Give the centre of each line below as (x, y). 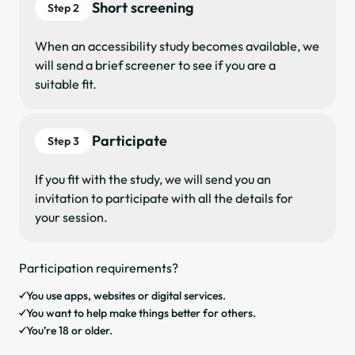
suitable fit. (66, 84)
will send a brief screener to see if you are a (155, 65)
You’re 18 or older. (69, 331)
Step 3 (63, 141)
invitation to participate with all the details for (164, 198)
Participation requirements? (99, 268)
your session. (71, 218)
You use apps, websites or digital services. (126, 296)
